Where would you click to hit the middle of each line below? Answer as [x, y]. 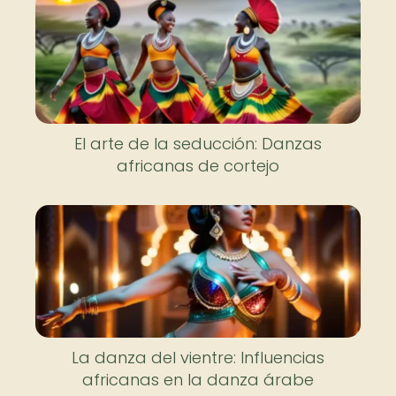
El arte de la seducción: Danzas [198, 144]
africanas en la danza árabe [198, 380]
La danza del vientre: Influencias [198, 358]
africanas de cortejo [198, 166]
